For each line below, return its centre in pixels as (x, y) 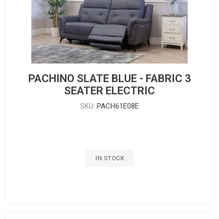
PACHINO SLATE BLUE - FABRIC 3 (109, 78)
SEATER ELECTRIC (109, 90)
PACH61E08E (118, 106)
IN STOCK (109, 158)
